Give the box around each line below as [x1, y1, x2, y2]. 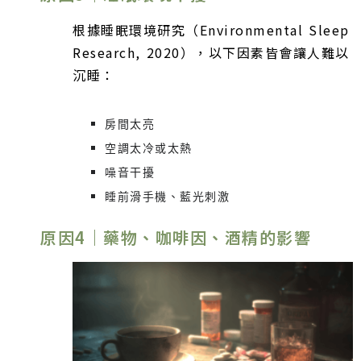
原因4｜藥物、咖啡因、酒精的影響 [40, 226, 311, 250]
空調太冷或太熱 [105, 140, 193, 156]
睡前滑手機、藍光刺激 [105, 189, 230, 205]
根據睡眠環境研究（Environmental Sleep [73, 20, 350, 40]
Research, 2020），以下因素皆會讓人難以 [73, 43, 350, 63]
